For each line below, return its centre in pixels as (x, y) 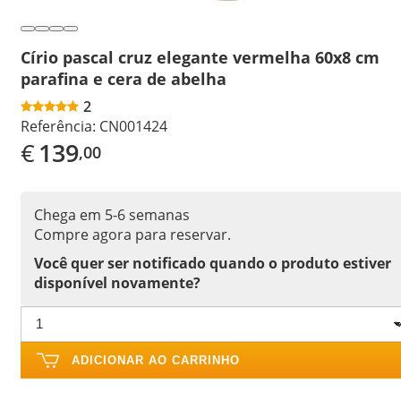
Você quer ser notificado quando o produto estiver (213, 263)
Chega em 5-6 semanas (112, 214)
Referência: (58, 126)
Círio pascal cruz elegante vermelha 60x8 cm (200, 57)
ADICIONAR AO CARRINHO (156, 360)
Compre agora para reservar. (132, 234)
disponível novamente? (117, 282)
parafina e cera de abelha (124, 78)
